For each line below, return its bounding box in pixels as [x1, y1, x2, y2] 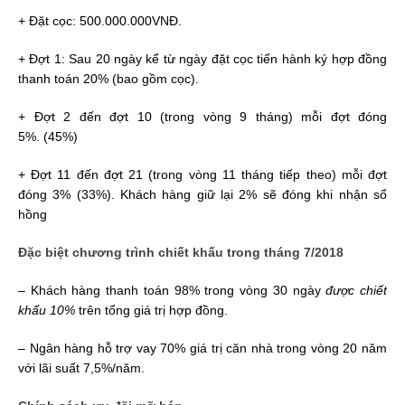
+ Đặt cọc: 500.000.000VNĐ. [18, 13, 182, 28]
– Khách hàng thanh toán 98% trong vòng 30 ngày [18, 282, 326, 297]
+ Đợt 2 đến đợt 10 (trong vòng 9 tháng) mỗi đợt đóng [18, 108, 387, 124]
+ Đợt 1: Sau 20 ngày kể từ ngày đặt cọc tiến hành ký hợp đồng [18, 51, 387, 66]
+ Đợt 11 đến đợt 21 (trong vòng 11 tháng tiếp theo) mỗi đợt [18, 166, 387, 182]
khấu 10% [18, 302, 75, 317]
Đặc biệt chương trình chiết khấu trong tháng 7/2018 [18, 244, 344, 259]
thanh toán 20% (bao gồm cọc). [18, 71, 199, 86]
